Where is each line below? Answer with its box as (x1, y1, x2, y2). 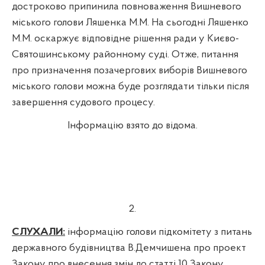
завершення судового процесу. (12, 96, 155, 108)
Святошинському (12, 49, 91, 60)
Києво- (207, 33, 239, 44)
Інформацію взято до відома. (67, 119, 198, 131)
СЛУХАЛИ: (12, 226, 65, 238)
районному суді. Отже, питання (91, 49, 238, 60)
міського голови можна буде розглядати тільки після (12, 80, 249, 92)
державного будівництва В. (12, 242, 135, 254)
